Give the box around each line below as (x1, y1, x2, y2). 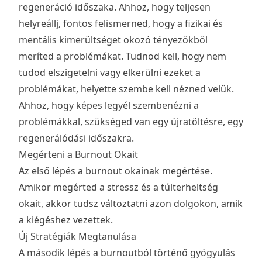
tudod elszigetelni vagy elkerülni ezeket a (19, 66, 201, 80)
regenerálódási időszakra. (19, 132, 134, 145)
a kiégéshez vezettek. (19, 213, 113, 227)
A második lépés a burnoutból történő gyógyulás (19, 246, 235, 260)
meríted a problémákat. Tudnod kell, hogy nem (19, 50, 226, 63)
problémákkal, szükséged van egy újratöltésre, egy (19, 115, 243, 129)
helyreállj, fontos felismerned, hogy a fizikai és (19, 17, 223, 30)
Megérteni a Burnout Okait (19, 148, 138, 161)
